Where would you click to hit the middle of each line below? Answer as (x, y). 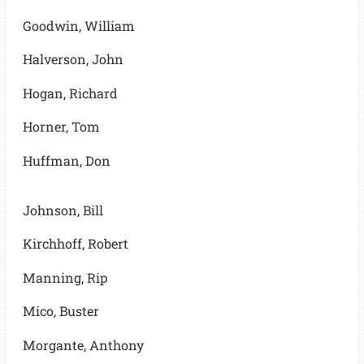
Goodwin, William (78, 25)
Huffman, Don (66, 160)
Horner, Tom (61, 127)
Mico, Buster (61, 311)
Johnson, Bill (63, 210)
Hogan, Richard (70, 93)
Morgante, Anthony (83, 344)
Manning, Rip (65, 277)
